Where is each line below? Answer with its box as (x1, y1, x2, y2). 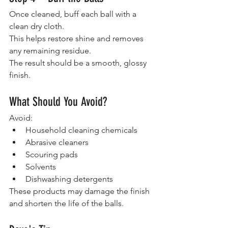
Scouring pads (25, 149, 78, 159)
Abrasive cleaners (25, 137, 89, 147)
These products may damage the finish (9, 186, 152, 196)
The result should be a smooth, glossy (9, 58, 149, 68)
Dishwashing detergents (25, 174, 113, 184)
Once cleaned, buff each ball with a (9, 9, 138, 19)
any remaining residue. (9, 45, 91, 55)
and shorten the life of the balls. (9, 198, 124, 208)
